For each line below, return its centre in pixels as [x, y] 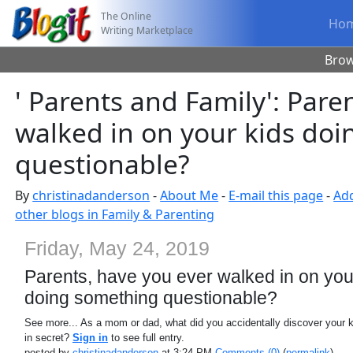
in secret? [48, 338]
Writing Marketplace [147, 30]
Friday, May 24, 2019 [117, 248]
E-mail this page [276, 195]
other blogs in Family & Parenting [115, 214]
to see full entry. [146, 338]
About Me [190, 195]
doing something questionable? [150, 298]
